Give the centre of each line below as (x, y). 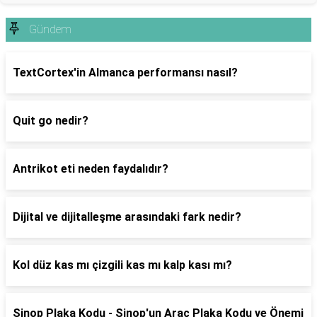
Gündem (50, 29)
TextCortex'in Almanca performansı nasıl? (125, 73)
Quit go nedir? (51, 121)
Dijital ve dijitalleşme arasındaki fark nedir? (127, 217)
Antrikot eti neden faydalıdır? (91, 169)
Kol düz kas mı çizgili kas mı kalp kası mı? (122, 265)
